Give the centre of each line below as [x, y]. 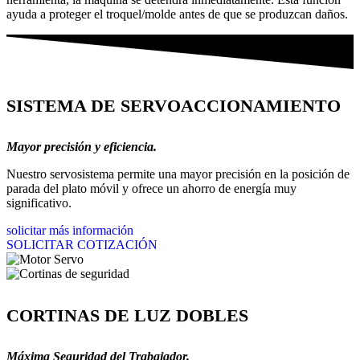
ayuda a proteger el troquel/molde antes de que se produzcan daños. [177, 14]
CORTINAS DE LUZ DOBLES [127, 315]
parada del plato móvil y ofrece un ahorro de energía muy [151, 189]
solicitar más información [70, 231]
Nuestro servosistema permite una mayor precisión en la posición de [178, 174]
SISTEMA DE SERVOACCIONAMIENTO [174, 106]
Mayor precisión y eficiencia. [82, 147]
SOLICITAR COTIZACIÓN [82, 245]
